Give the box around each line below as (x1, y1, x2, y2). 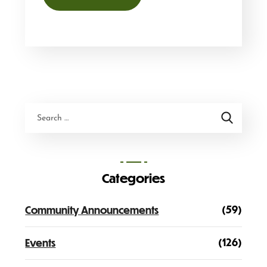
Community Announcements (25, 204, 159, 217)
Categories (102, 170, 165, 186)
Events (25, 237, 56, 250)
